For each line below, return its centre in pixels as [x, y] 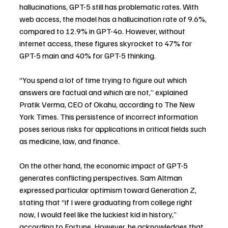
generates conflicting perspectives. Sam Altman [102, 178]
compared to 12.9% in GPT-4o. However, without [103, 31]
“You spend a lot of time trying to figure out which [104, 80]
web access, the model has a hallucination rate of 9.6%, [114, 19]
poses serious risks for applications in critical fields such [113, 129]
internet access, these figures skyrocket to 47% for [106, 43]
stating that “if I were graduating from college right [107, 202]
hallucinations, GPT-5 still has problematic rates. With [110, 7]
